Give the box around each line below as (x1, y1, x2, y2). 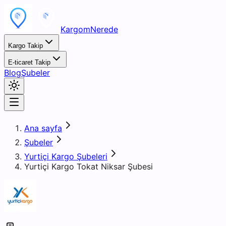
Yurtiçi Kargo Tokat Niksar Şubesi (24, 161, 153, 172)
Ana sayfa (24, 123, 62, 133)
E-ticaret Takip (8, 59, 50, 66)
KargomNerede (61, 24, 118, 34)
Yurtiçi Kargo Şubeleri (24, 151, 107, 161)
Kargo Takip (8, 42, 43, 49)
